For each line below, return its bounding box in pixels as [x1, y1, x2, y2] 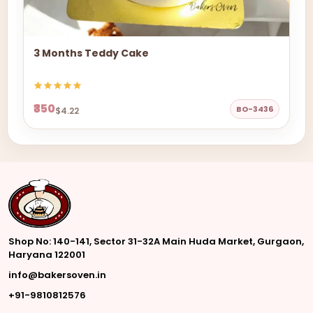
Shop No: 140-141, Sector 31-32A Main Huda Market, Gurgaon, [8, 235, 304, 248]
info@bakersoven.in [8, 268, 106, 282]
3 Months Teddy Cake [34, 46, 149, 60]
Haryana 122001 [8, 248, 85, 261]
